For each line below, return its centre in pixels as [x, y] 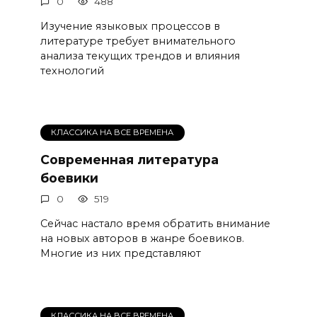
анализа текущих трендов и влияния [140, 56]
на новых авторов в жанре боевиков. [142, 239]
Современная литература [129, 159]
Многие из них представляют [120, 254]
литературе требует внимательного [138, 41]
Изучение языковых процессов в [130, 27]
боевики [69, 178]
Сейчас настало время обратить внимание [155, 224]
